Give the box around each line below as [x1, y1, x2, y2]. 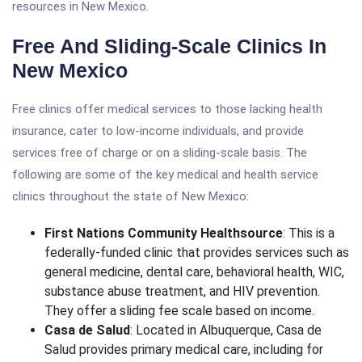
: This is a [283, 225, 335, 241]
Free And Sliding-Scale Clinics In [12, 35, 326, 57]
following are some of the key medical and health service [12, 167, 318, 182]
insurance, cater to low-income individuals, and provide [12, 124, 304, 138]
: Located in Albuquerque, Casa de [130, 322, 322, 338]
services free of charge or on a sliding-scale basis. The [12, 145, 307, 160]
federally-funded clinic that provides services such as [44, 245, 349, 260]
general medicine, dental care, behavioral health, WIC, [44, 264, 344, 280]
